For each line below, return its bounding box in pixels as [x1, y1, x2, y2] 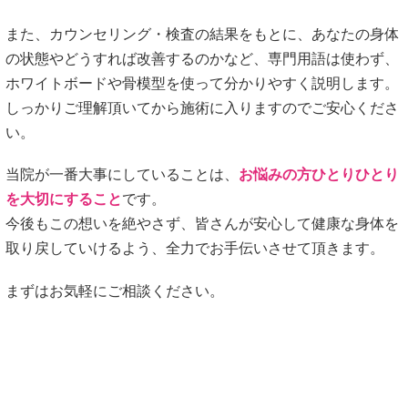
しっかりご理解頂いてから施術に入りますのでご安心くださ [5, 100, 399, 117]
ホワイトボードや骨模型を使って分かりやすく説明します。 [5, 76, 399, 92]
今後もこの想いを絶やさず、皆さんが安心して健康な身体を [5, 216, 399, 232]
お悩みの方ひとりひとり [239, 167, 399, 183]
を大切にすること [5, 191, 122, 208]
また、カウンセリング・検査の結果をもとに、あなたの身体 [5, 26, 399, 43]
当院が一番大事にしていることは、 [5, 167, 239, 183]
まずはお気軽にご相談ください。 [5, 282, 224, 299]
